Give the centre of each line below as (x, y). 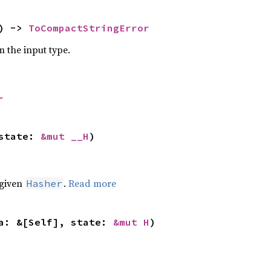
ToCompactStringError (89, 28)
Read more (92, 183)
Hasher (44, 183)
